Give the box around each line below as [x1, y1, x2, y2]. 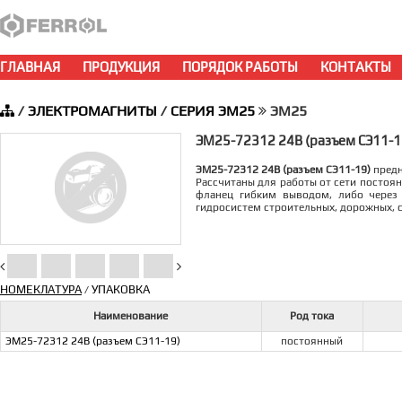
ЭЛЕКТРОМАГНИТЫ [28, 102, 157, 119]
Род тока [290, 310, 335, 322]
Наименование [93, 310, 169, 322]
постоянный [281, 335, 344, 347]
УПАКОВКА [92, 283, 150, 296]
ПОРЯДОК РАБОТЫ [182, 59, 298, 74]
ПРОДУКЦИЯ [83, 59, 160, 74]
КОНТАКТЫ [320, 59, 391, 74]
